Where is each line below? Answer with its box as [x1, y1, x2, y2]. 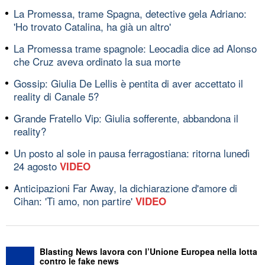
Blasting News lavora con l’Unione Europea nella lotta [40, 245, 257, 257]
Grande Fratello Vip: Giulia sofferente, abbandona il [14, 110, 238, 125]
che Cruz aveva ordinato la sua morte [14, 53, 180, 69]
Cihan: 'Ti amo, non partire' [14, 193, 135, 208]
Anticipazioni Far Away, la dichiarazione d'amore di [14, 180, 237, 195]
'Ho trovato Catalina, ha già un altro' [14, 18, 171, 34]
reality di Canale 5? [14, 88, 99, 104]
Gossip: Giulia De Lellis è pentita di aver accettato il [14, 75, 243, 91]
